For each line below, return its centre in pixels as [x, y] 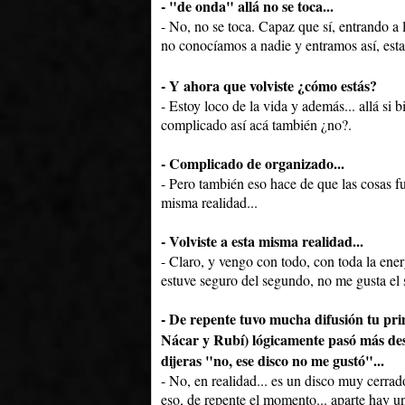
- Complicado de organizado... [253, 164]
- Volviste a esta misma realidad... [262, 241]
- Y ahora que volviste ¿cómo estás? [269, 86]
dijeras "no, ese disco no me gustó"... [273, 361]
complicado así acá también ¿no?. [256, 125]
